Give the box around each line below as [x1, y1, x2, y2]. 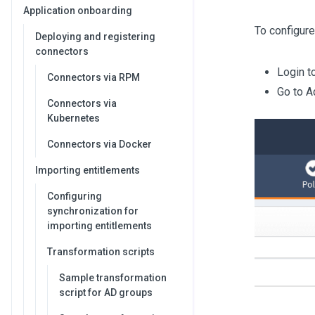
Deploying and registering [35, 31, 155, 42]
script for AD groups [59, 287, 153, 298]
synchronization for [47, 205, 139, 217]
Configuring [47, 191, 102, 202]
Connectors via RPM [47, 72, 140, 83]
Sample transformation [59, 272, 167, 283]
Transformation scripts [47, 246, 155, 257]
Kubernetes [47, 112, 100, 124]
